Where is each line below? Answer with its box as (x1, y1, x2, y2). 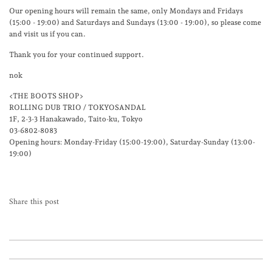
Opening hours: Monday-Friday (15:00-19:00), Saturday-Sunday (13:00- (9, 138, 255, 147)
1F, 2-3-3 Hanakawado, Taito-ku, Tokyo (9, 115, 143, 124)
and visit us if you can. (9, 30, 86, 39)
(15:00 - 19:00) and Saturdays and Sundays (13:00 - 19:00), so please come (9, 18, 261, 27)
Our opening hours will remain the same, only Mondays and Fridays (9, 7, 243, 16)
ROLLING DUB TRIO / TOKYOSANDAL (9, 103, 146, 112)
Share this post (9, 195, 59, 210)
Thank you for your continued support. (9, 50, 144, 59)
